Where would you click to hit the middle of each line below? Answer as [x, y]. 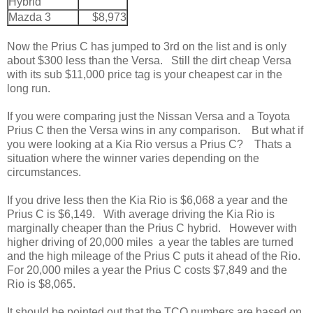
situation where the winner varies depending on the [133, 158]
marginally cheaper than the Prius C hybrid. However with [152, 228]
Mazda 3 [30, 17]
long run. [29, 88]
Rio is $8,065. [41, 284]
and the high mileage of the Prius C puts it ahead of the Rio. [156, 256]
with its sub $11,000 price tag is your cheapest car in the [145, 74]
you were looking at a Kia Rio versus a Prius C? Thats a [149, 144]
